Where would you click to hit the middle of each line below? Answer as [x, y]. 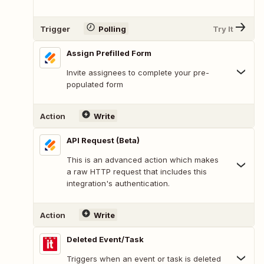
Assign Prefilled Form [109, 53]
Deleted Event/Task [105, 240]
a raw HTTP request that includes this [137, 172]
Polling [112, 29]
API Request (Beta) [103, 141]
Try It [223, 29]
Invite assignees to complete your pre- [138, 73]
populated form [95, 85]
